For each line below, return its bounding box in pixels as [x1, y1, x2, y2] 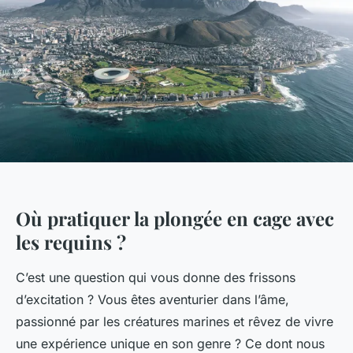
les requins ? [16, 229, 126, 255]
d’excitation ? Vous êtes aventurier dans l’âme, [16, 292, 289, 308]
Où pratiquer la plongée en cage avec [16, 206, 334, 232]
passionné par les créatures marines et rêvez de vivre [16, 314, 333, 330]
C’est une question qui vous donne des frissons [16, 269, 295, 286]
